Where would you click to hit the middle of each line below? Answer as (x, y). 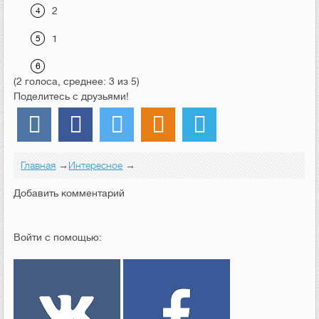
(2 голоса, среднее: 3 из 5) (77, 81)
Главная (38, 165)
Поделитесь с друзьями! (72, 96)
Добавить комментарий (69, 193)
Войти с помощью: (58, 237)
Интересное (96, 165)
